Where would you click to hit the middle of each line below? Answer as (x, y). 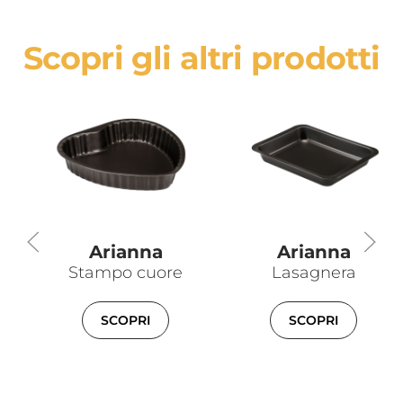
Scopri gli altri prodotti (201, 58)
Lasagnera (313, 273)
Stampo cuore (125, 273)
